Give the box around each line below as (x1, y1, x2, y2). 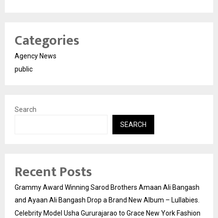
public (15, 65, 33, 73)
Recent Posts (15, 161, 92, 184)
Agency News (15, 52, 56, 60)
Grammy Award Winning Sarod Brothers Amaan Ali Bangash (15, 183, 200, 192)
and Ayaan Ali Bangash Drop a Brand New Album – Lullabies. (15, 196, 200, 204)
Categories (15, 29, 79, 53)
